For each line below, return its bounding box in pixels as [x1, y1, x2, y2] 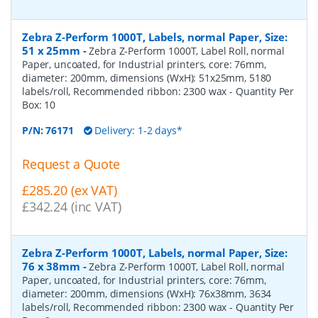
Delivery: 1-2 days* [92, 123, 182, 137]
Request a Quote [22, 155, 120, 172]
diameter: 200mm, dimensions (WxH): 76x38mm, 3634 [22, 286, 272, 300]
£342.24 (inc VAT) [22, 197, 121, 215]
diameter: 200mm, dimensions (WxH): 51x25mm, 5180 [22, 70, 272, 84]
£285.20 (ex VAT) [22, 181, 117, 199]
